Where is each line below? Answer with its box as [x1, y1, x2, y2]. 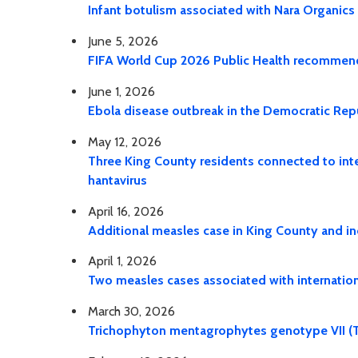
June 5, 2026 [88, 34, 158, 50]
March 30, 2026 [88, 304, 175, 320]
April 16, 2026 [88, 203, 164, 219]
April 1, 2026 [88, 253, 157, 269]
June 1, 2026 [88, 84, 155, 100]
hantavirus [88, 172, 147, 188]
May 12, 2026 [88, 133, 161, 149]
